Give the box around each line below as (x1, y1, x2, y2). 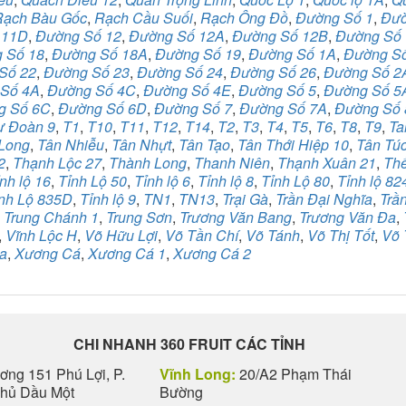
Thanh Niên (194, 152, 270, 173)
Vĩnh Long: (159, 363, 236, 384)
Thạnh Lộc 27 (13, 152, 101, 173)
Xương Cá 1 (88, 243, 166, 264)
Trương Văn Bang (179, 207, 292, 227)
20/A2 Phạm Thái (236, 363, 352, 384)
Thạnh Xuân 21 (277, 152, 376, 173)
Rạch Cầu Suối (94, 7, 193, 28)
